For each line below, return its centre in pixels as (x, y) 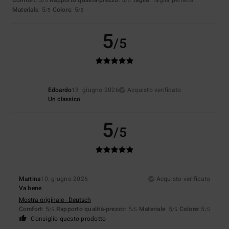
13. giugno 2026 (95, 90)
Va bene (30, 188)
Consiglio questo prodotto (68, 219)
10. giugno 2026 (64, 179)
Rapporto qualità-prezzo (90, 209)
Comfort (30, 209)
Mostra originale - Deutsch (55, 200)
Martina (30, 179)
